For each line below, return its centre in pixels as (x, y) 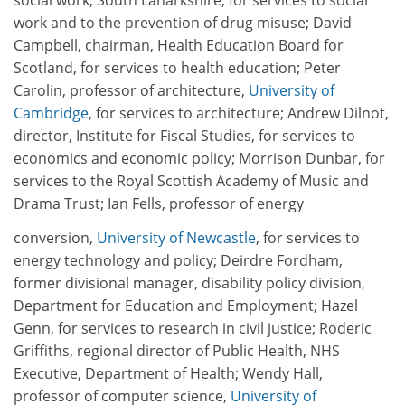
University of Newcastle (176, 237)
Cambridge (51, 113)
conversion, (55, 237)
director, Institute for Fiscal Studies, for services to (184, 136)
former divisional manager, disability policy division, (189, 283)
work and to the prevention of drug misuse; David (183, 23)
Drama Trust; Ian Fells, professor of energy (159, 203)
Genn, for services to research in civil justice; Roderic (193, 328)
